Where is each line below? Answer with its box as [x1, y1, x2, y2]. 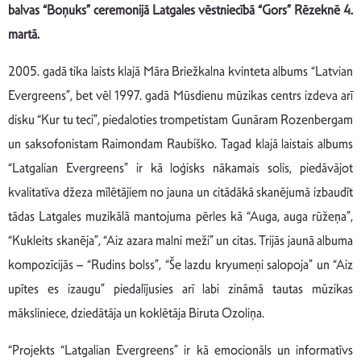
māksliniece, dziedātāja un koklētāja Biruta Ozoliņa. [8, 305, 264, 322]
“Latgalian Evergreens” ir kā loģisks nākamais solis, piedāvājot [8, 160, 353, 177]
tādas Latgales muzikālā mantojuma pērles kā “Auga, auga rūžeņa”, [8, 208, 353, 226]
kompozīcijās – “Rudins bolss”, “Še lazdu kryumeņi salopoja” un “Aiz [8, 256, 353, 274]
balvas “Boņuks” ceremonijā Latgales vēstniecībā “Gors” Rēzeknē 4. [8, 2, 353, 19]
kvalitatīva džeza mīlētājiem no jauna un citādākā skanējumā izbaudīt [8, 184, 353, 201]
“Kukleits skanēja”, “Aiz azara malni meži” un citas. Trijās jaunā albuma [8, 232, 353, 250]
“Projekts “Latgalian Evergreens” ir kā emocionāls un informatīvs [8, 342, 353, 359]
